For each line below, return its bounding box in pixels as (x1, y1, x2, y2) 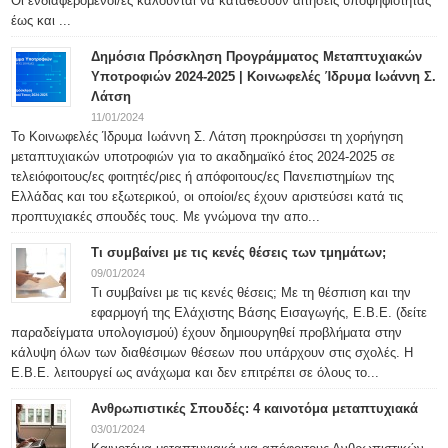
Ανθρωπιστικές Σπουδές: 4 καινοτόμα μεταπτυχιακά (91, 401, 419, 416)
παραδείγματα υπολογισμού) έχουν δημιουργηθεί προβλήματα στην (11, 325, 403, 340)
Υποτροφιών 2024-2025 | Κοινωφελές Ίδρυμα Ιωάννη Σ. (91, 69, 437, 84)
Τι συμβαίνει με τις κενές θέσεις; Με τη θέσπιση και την (91, 285, 412, 300)
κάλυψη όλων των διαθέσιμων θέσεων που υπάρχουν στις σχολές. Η (11, 345, 414, 360)
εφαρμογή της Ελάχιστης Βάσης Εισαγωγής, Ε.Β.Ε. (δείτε (91, 305, 428, 320)
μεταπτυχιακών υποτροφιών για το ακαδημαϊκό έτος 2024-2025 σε (11, 149, 396, 164)
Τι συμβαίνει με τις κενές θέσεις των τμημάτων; (91, 245, 387, 260)
